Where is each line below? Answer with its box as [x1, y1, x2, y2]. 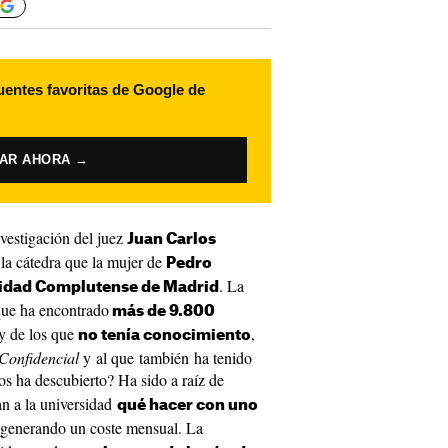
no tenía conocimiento [78, 328, 251, 343]
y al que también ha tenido [83, 347, 252, 368]
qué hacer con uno [117, 398, 258, 413]
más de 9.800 [109, 304, 215, 319]
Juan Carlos [127, 232, 216, 247]
